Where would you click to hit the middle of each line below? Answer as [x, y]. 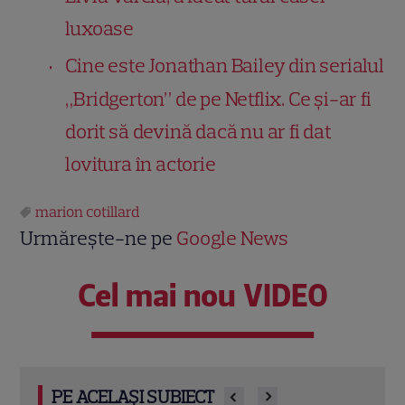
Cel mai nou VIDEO [202, 295]
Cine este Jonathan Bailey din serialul [225, 65]
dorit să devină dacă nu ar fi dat [198, 131]
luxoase [100, 28]
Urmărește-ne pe [99, 238]
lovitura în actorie [141, 164]
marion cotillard [88, 211]
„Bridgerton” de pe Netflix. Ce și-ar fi [218, 99]
